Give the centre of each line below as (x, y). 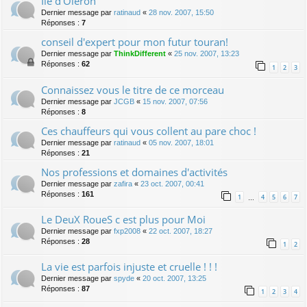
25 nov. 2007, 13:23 (207, 54)
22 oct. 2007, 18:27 (181, 231)
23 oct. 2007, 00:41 (172, 183)
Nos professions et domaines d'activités (134, 172)
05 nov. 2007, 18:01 (181, 142)
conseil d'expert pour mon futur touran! (135, 42)
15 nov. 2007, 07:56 (175, 101)
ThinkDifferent (140, 54)
